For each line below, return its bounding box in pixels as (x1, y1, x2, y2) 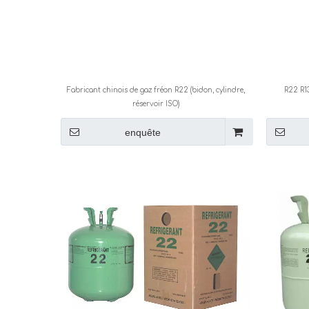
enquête (124, 126, 161, 138)
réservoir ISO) (132, 99, 179, 108)
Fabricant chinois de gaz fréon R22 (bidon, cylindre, (66, 86, 245, 94)
